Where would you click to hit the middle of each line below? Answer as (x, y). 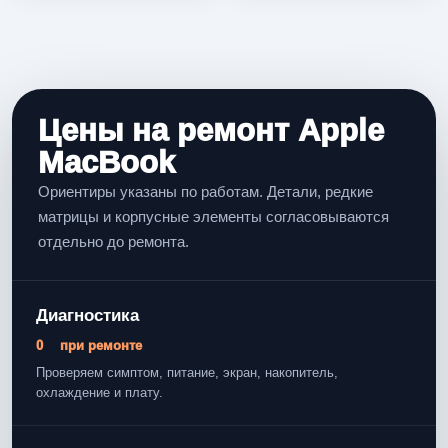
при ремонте (99, 345)
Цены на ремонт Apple (211, 130)
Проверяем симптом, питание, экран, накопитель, (187, 372)
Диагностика (87, 315)
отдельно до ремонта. (113, 241)
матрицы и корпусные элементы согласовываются (213, 216)
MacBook (106, 162)
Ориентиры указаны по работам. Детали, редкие (205, 191)
